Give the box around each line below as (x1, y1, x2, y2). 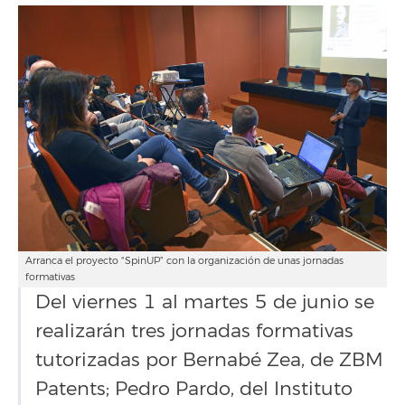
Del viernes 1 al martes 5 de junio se (35, 290, 374, 314)
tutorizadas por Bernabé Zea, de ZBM (35, 348, 383, 372)
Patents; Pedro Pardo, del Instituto (35, 377, 353, 400)
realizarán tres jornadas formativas (35, 319, 353, 343)
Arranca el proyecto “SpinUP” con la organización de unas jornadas (25, 255, 344, 267)
